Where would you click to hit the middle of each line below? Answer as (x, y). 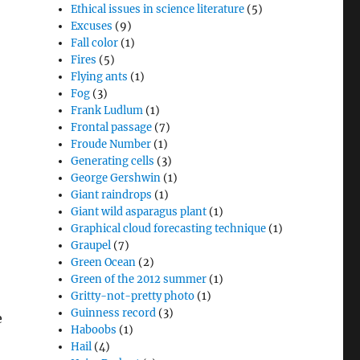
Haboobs (94, 330)
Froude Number (111, 144)
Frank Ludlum (107, 110)
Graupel (91, 245)
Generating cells (113, 161)
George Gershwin (116, 178)
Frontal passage (112, 127)
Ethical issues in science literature (158, 9)
